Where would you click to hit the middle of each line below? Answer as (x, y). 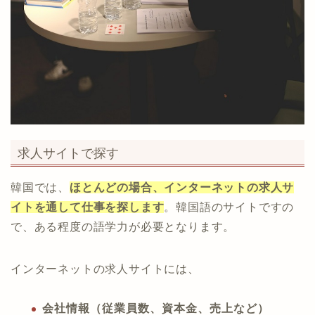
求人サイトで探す (68, 153)
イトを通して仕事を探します (88, 207)
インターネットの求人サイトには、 (105, 269)
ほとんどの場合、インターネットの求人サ (182, 188)
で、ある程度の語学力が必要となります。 (123, 227)
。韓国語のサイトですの (229, 207)
